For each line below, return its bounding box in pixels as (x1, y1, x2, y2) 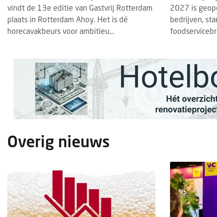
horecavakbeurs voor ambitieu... (7, 26, 114, 35)
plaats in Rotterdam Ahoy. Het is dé (7, 14, 128, 24)
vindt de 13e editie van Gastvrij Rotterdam (7, 2, 153, 12)
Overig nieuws (7, 131, 110, 151)
